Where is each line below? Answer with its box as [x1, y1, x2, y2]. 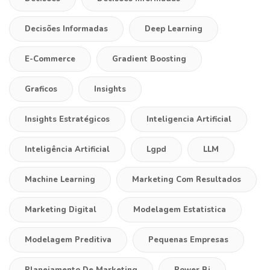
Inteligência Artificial [25, 143, 110, 155]
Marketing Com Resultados [132, 174, 241, 185]
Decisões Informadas [25, 23, 108, 34]
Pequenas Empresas [148, 234, 228, 245]
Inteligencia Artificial [146, 113, 231, 125]
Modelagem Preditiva [25, 234, 111, 245]
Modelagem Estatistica [133, 204, 226, 215]
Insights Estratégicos [25, 113, 110, 125]
